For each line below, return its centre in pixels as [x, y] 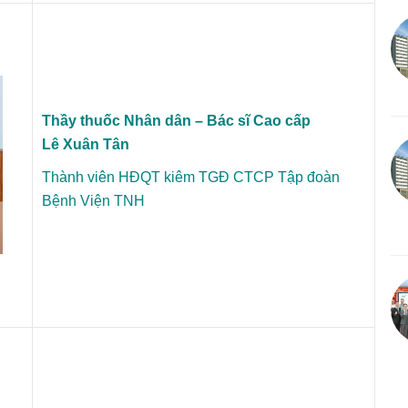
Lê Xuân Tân [86, 144]
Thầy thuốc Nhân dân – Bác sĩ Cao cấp [176, 121]
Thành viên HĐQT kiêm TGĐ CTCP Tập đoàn [191, 177]
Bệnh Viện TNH [93, 201]
